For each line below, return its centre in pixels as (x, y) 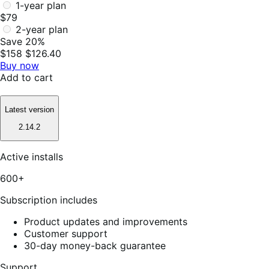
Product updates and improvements (106, 221)
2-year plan (42, 29)
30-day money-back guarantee (95, 245)
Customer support (66, 233)
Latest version (29, 110)
